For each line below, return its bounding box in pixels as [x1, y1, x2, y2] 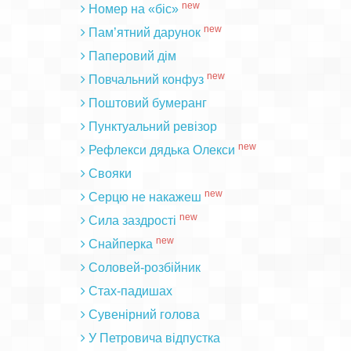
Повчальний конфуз [88, 73, 204, 86]
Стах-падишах [88, 284, 172, 298]
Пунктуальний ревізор [88, 120, 217, 133]
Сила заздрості [88, 214, 176, 227]
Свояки [88, 167, 132, 180]
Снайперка [88, 237, 153, 251]
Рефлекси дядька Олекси [88, 143, 235, 157]
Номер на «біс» [88, 2, 179, 16]
